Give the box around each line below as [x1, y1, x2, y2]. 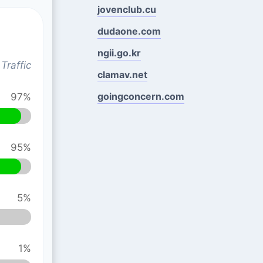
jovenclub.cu [97, 3, 156, 15]
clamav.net [97, 68, 147, 80]
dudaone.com [97, 25, 161, 37]
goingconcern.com [97, 90, 184, 102]
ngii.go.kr [97, 46, 141, 59]
